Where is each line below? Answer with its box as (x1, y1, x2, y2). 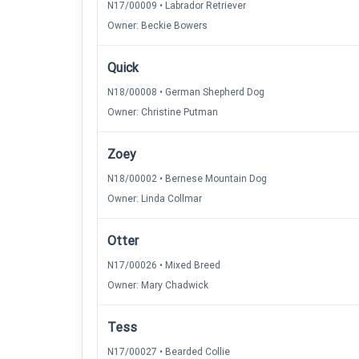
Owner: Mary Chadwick (107, 280, 208, 291)
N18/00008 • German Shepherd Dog (107, 87, 264, 98)
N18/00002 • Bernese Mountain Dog (107, 173, 267, 184)
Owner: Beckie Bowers (107, 20, 208, 31)
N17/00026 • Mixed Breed (107, 260, 220, 271)
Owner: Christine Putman (107, 107, 218, 118)
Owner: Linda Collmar (107, 193, 202, 204)
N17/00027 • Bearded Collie (107, 346, 230, 357)
